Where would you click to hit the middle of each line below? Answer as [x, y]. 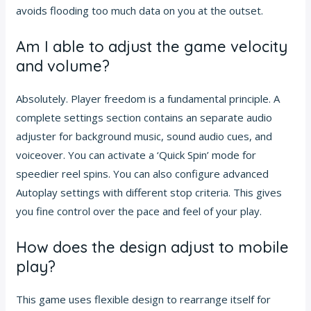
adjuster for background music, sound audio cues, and [144, 136]
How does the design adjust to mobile [153, 247]
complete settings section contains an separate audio [144, 117]
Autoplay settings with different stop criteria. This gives [149, 192]
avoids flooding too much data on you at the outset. [140, 10]
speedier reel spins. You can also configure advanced [143, 173]
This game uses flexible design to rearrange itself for [144, 299]
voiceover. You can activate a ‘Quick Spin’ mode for [136, 154]
